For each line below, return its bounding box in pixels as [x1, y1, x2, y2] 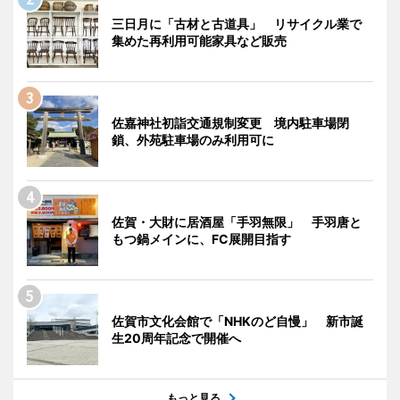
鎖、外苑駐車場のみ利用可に [112, 132, 274, 148]
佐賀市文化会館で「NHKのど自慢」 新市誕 [112, 313, 363, 329]
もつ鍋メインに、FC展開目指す [112, 231, 291, 247]
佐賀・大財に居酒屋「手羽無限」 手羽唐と [112, 214, 362, 230]
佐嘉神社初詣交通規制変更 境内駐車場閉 [112, 115, 349, 131]
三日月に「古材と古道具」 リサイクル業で [112, 16, 362, 32]
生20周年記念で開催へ [112, 330, 241, 346]
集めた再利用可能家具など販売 [112, 33, 287, 49]
